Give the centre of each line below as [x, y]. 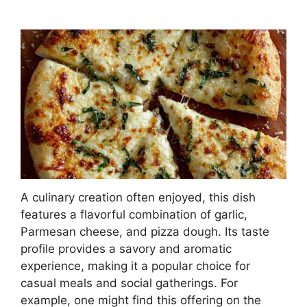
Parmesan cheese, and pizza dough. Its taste [145, 232]
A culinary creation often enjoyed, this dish [138, 198]
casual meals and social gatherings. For [129, 283]
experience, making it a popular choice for [135, 266]
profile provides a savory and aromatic [126, 249]
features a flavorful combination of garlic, [134, 215]
